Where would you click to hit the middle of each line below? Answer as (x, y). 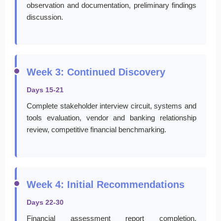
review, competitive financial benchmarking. (96, 129)
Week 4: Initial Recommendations (106, 184)
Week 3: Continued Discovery (96, 72)
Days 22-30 (45, 202)
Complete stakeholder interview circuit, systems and (111, 106)
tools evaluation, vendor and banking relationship (111, 117)
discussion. (45, 17)
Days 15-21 (45, 90)
